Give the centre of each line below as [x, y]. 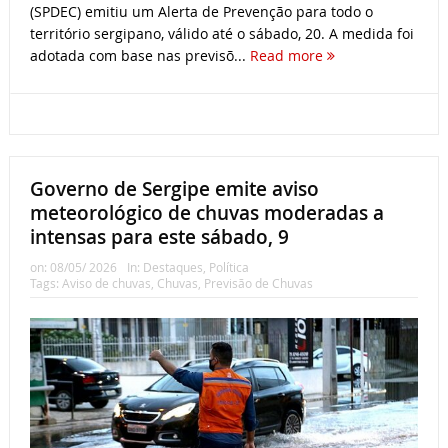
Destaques [172, 266]
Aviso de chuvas [106, 282]
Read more [288, 55]
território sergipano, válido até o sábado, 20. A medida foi [221, 33]
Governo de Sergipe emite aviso [174, 188]
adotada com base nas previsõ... [139, 55]
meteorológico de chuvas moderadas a [206, 212]
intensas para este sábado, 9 [159, 236]
